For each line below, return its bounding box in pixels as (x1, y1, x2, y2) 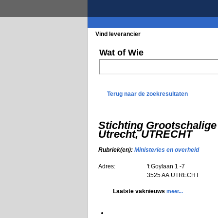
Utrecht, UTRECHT (98, 127, 192, 140)
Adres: (98, 163, 115, 170)
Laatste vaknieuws (113, 187, 166, 195)
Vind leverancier (95, 31, 141, 37)
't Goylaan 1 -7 (147, 163, 185, 170)
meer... (166, 188, 183, 194)
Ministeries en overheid (134, 146, 199, 154)
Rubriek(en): (98, 146, 134, 154)
